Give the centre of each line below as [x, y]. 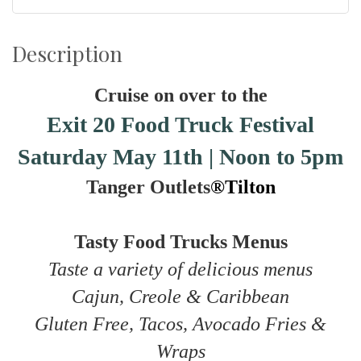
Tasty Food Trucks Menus [180, 242]
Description [67, 54]
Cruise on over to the [180, 95]
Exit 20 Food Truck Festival [180, 125]
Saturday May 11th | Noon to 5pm [180, 157]
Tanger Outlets [148, 187]
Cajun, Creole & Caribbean [180, 297]
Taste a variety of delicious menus [180, 270]
